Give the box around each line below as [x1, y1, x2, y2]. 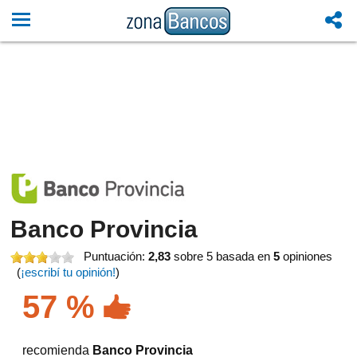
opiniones [280, 249, 333, 263]
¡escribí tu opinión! [21, 265, 116, 279]
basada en [216, 249, 274, 263]
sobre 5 [171, 249, 217, 263]
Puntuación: [84, 249, 149, 263]
